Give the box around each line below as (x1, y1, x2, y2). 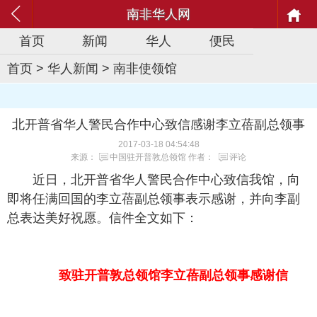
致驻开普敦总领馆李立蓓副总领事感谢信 (54, 268, 288, 282)
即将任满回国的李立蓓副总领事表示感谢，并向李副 (7, 192, 300, 206)
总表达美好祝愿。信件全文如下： (7, 211, 198, 225)
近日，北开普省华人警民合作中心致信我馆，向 (33, 173, 300, 187)
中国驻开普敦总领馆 (110, 152, 186, 162)
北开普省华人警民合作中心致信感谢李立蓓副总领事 (12, 117, 305, 132)
